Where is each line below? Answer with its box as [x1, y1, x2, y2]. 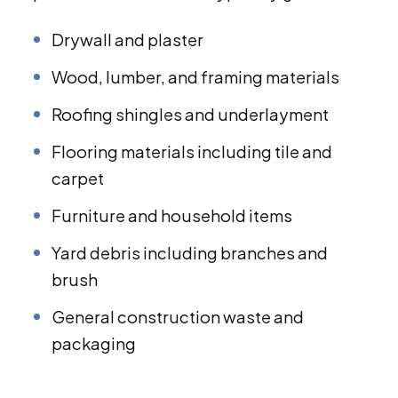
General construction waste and [52, 306, 304, 328]
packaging [52, 333, 136, 354]
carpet [52, 168, 104, 189]
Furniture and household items [52, 205, 292, 227]
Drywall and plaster [52, 29, 203, 51]
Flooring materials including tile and [52, 141, 332, 163]
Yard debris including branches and [52, 243, 328, 264]
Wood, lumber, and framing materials [52, 67, 339, 88]
